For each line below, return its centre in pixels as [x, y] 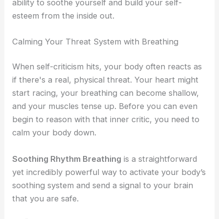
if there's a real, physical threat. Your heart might [106, 80]
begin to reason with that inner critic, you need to [106, 120]
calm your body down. [55, 133]
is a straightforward [159, 159]
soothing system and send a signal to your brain [103, 185]
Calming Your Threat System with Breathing [96, 41]
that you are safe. [46, 198]
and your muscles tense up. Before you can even [105, 106]
